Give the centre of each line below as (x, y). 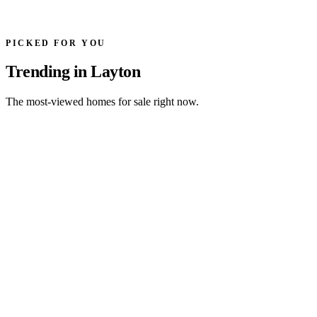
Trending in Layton (73, 72)
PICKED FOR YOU (56, 43)
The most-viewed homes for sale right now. (102, 102)
